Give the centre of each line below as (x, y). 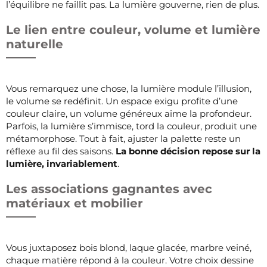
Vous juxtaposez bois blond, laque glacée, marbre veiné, (129, 247)
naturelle (35, 44)
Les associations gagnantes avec (109, 189)
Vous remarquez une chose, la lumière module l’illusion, (129, 88)
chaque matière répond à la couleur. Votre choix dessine (130, 260)
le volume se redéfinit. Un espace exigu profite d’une (122, 101)
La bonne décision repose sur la (188, 151)
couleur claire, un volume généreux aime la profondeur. (129, 113)
